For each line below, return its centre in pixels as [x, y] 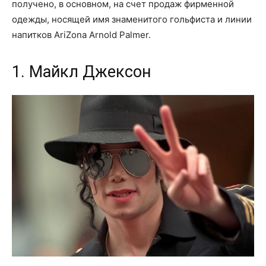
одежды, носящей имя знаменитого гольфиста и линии [132, 19]
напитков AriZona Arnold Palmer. [81, 34]
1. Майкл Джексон [81, 72]
